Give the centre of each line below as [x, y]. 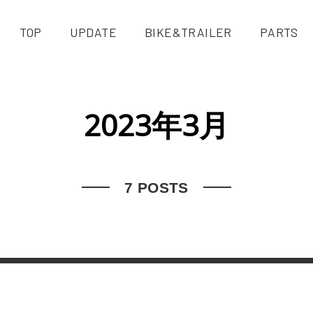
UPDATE [93, 32]
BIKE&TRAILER [188, 32]
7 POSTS [156, 188]
